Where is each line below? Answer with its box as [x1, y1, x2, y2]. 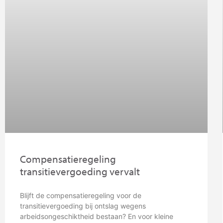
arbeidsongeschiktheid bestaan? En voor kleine [20, 212, 173, 221]
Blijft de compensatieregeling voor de [20, 191, 141, 200]
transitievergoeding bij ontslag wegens [20, 202, 146, 211]
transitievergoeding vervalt [20, 165, 140, 178]
